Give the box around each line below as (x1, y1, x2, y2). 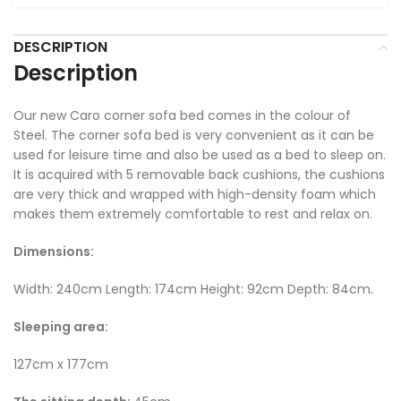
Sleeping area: (13, 317, 111, 336)
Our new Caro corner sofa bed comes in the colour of (13, 106, 351, 124)
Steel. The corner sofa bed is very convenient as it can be (13, 125, 374, 144)
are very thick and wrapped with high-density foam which (13, 184, 376, 203)
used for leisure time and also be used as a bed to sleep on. (13, 145, 386, 164)
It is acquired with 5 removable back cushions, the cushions (13, 165, 385, 183)
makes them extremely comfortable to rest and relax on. (13, 204, 372, 223)
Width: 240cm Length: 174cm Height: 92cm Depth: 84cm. (13, 279, 373, 298)
